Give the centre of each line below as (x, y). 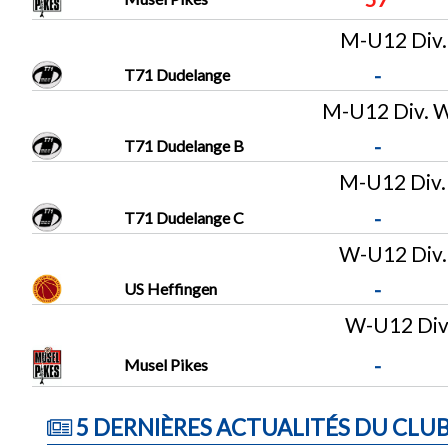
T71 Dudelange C (183, 217)
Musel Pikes (165, 365)
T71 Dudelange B (183, 146)
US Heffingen (170, 288)
